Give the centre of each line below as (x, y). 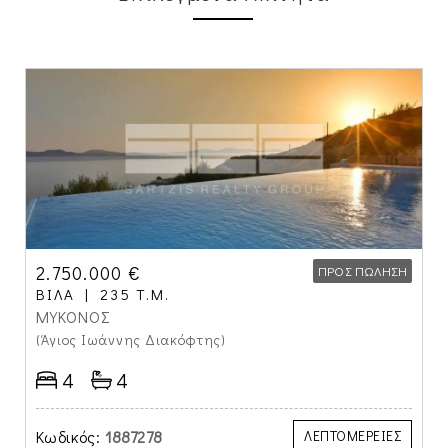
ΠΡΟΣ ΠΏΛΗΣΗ (362, 270)
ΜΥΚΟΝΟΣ (73, 316)
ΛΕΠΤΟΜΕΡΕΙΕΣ (352, 435)
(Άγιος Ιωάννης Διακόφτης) (133, 339)
